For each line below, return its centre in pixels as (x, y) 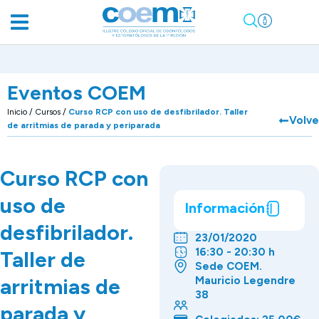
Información (225, 208)
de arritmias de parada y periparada (84, 126)
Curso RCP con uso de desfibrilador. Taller (158, 112)
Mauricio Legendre (245, 281)
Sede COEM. (229, 267)
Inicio (17, 112)
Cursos (48, 112)
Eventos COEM (77, 93)
